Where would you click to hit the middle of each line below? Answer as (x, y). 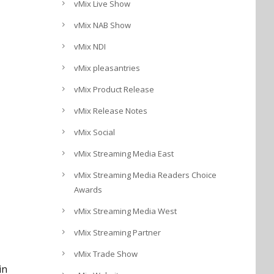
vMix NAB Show (102, 25)
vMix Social (94, 132)
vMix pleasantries (107, 68)
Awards (88, 190)
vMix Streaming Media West (125, 211)
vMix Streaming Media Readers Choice (145, 175)
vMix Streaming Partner (117, 232)
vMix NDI (90, 46)
